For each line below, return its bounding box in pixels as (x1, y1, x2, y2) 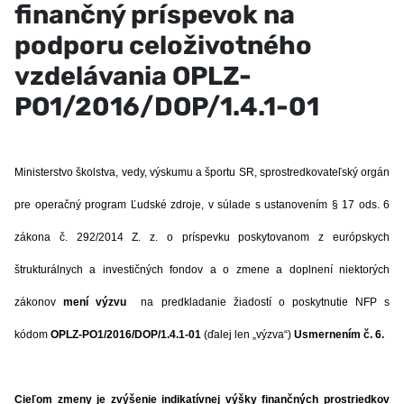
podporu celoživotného (14, 30, 312, 60)
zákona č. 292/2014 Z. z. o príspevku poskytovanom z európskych (14, 231, 390, 243)
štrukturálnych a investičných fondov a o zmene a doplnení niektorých (14, 263, 390, 276)
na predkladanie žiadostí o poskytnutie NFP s (126, 296, 390, 308)
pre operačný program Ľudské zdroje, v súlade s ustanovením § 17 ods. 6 (14, 198, 390, 211)
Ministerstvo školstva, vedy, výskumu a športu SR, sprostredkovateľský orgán (14, 166, 390, 179)
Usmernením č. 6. (294, 328, 384, 341)
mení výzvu (63, 296, 127, 308)
